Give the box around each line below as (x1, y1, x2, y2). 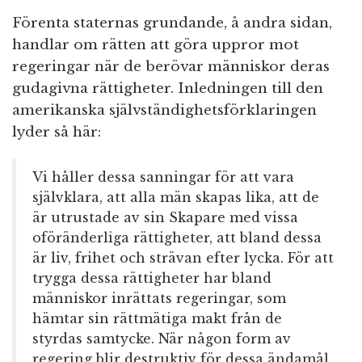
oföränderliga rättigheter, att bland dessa (32, 229, 322, 246)
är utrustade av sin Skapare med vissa (32, 209, 298, 226)
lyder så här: (12, 124, 101, 141)
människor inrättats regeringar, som (32, 290, 286, 307)
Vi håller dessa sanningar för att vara (32, 169, 294, 186)
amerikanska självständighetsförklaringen (12, 102, 317, 120)
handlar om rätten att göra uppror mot (12, 36, 299, 54)
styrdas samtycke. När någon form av (32, 330, 291, 347)
